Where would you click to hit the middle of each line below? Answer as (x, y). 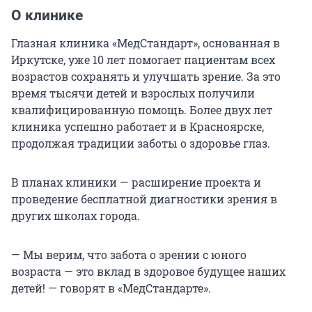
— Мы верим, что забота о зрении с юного (129, 255)
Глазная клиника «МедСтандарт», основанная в (146, 43)
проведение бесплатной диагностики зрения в (144, 199)
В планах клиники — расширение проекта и (136, 182)
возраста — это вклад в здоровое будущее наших (148, 272)
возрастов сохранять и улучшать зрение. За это (146, 77)
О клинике (47, 16)
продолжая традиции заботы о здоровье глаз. (141, 143)
